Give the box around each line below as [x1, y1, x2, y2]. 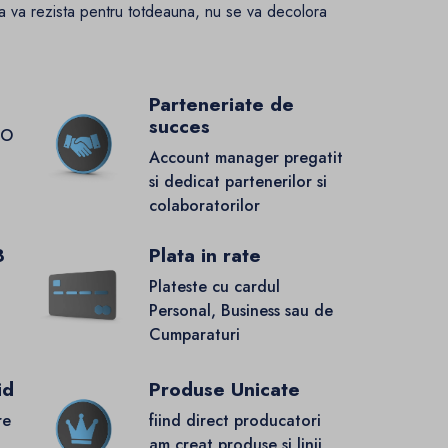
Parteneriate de [148, 91, 294, 119]
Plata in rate [148, 242, 261, 270]
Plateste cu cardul [148, 275, 280, 299]
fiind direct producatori [148, 409, 321, 433]
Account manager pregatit [148, 146, 343, 170]
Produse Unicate [148, 376, 300, 404]
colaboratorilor [148, 194, 260, 218]
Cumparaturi [148, 323, 240, 347]
